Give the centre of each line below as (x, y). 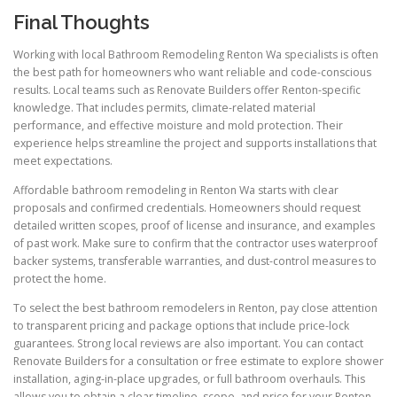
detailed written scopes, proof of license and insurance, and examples (194, 225)
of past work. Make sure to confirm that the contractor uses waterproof (195, 243)
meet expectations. (63, 160)
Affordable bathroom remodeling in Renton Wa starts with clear (176, 190)
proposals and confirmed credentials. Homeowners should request (187, 207)
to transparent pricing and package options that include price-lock (181, 325)
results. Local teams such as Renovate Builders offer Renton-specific (187, 90)
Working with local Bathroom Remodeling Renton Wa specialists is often (196, 54)
